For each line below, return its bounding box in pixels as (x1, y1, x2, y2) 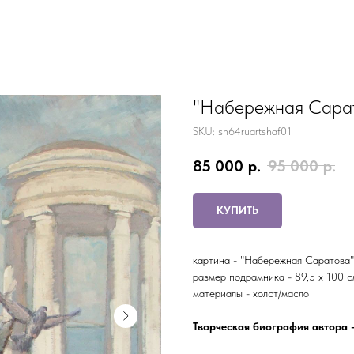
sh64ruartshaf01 (218, 125, 292, 137)
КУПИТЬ (217, 203, 258, 217)
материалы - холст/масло (193, 286, 309, 299)
